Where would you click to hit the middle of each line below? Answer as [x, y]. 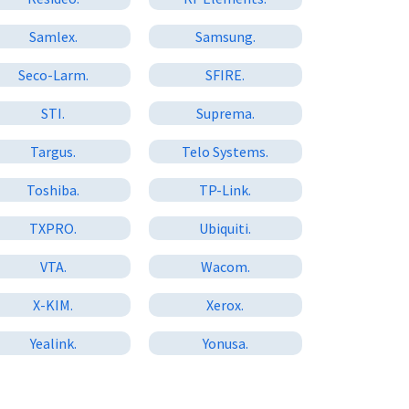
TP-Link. [225, 189]
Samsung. [225, 36]
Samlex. [53, 36]
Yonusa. [225, 343]
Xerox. [225, 304]
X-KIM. [53, 304]
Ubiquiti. [225, 228]
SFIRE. [225, 74]
